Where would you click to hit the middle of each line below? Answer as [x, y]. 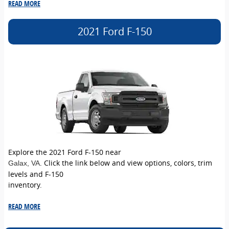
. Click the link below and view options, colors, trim [126, 163]
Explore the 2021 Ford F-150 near [65, 152]
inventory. [25, 185]
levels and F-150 [36, 174]
